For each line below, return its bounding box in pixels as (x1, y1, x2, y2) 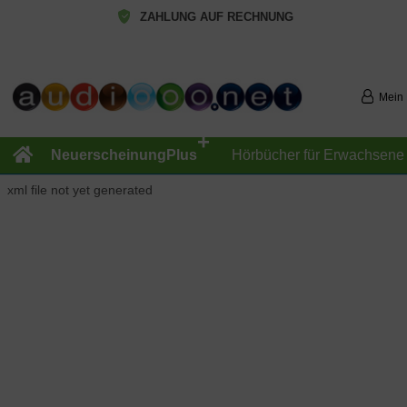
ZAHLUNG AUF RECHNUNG (140, 10, 294, 24)
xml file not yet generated (6, 182, 153, 197)
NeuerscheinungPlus (50, 146, 197, 163)
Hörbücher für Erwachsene (231, 146, 404, 163)
